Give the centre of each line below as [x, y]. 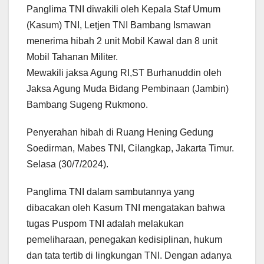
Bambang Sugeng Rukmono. [87, 104]
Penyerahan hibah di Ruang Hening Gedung [120, 132]
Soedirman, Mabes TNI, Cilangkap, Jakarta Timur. [130, 148]
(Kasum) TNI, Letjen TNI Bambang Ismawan [119, 25]
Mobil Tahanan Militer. [72, 57]
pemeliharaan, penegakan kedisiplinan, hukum [124, 239]
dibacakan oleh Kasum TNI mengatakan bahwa [126, 207]
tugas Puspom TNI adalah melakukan [105, 223]
